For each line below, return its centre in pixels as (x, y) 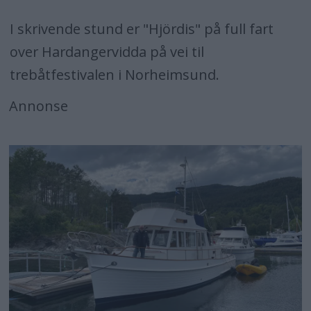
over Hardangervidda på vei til (107, 52)
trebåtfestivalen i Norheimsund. (116, 75)
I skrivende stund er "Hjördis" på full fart (141, 29)
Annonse (39, 106)
